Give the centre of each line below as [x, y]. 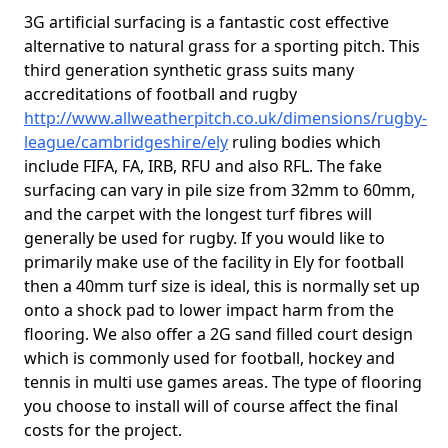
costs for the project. [103, 430]
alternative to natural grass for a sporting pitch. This [222, 46]
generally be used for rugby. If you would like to [204, 238]
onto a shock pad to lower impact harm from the [209, 310]
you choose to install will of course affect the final [211, 406]
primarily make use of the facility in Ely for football [214, 262]
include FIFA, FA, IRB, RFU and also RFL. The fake [203, 166]
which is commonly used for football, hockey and [209, 358]
